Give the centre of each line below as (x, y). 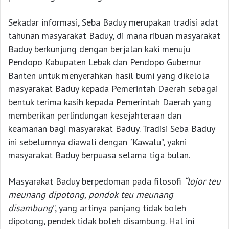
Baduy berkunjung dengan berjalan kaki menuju (99, 49)
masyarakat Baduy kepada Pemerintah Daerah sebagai (113, 89)
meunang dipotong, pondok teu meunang (91, 195)
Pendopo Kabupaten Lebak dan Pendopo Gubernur (105, 62)
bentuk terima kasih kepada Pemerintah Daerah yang (110, 102)
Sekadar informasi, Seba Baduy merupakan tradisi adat (113, 22)
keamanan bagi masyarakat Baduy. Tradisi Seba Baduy (111, 129)
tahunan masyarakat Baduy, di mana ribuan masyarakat (114, 36)
